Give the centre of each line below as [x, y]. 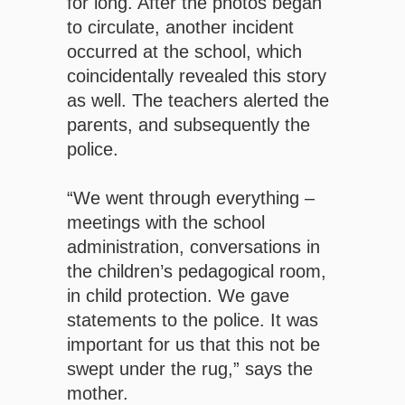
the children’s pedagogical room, [197, 272]
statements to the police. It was [193, 320]
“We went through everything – [191, 198]
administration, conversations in [193, 247]
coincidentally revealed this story [197, 76]
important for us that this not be [193, 345]
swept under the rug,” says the [190, 369]
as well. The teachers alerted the [198, 101]
